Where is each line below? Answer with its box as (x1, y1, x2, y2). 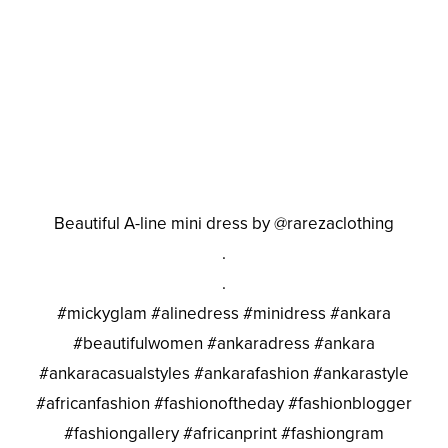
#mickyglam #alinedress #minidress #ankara (57, 302, 391, 324)
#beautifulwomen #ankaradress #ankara (73, 332, 375, 354)
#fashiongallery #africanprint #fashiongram (64, 422, 384, 444)
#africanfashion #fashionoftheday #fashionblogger (36, 392, 412, 414)
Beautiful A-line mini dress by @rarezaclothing (54, 212, 394, 234)
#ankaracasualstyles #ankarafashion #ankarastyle (39, 362, 409, 384)
